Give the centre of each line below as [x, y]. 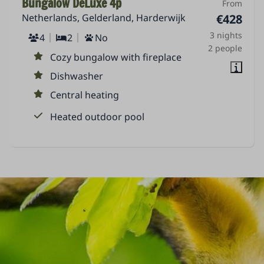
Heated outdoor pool [98, 117]
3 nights [226, 35]
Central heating [85, 95]
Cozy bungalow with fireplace [116, 57]
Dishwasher [77, 76]
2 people [225, 48]
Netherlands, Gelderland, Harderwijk [104, 18]
